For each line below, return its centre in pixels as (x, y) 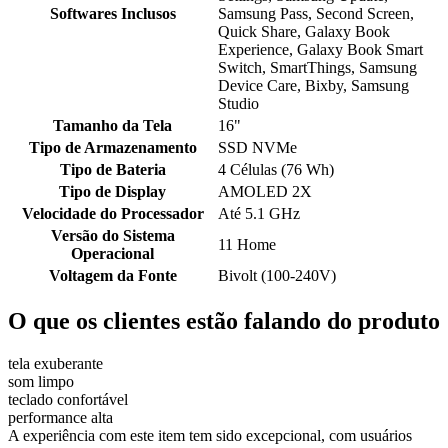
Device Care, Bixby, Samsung (313, 86)
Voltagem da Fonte (112, 276)
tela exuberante (55, 364)
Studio (238, 104)
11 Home (247, 245)
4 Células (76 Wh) (276, 170)
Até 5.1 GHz (259, 214)
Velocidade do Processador (112, 214)
